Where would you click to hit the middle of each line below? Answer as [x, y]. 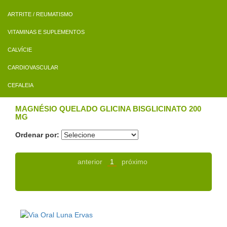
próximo [134, 162]
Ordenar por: [37, 135]
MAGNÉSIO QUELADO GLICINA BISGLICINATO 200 [108, 109]
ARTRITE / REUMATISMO [40, 14]
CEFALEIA [21, 85]
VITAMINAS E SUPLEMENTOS [46, 32]
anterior [90, 162]
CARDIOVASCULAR [33, 68]
